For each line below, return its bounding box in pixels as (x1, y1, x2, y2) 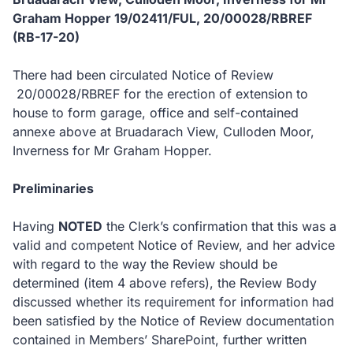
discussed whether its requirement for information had (13, 294, 334, 310)
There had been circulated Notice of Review (13, 67, 273, 83)
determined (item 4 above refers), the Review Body (13, 275, 317, 291)
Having (13, 218, 58, 234)
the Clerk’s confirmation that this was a (102, 218, 336, 234)
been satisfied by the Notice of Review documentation (13, 313, 334, 329)
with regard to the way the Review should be (13, 256, 277, 272)
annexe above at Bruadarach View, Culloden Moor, (13, 124, 314, 139)
